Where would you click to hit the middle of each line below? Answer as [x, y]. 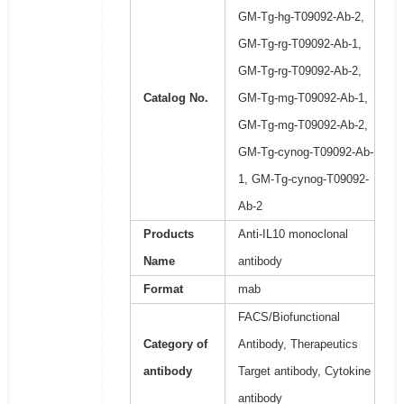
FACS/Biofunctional [289, 317]
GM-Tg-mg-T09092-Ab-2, [303, 125]
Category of [175, 344]
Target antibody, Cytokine [304, 372]
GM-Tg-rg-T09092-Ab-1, [299, 44]
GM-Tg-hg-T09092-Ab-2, [301, 17]
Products [168, 234]
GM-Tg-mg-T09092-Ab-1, [303, 98]
